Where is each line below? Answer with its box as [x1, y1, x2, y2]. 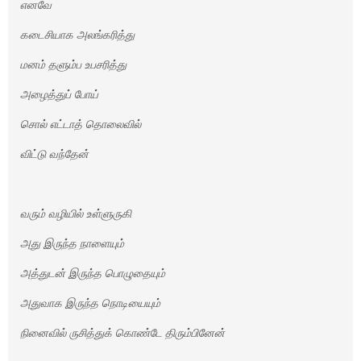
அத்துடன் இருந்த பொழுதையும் [20, 267, 165, 280]
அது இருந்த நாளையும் [20, 237, 124, 250]
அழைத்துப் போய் [20, 88, 98, 101]
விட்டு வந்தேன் [20, 147, 89, 160]
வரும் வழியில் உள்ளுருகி [20, 207, 131, 220]
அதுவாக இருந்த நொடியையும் [20, 297, 160, 309]
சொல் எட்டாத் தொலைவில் [20, 118, 141, 131]
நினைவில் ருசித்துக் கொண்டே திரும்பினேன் [20, 326, 225, 339]
